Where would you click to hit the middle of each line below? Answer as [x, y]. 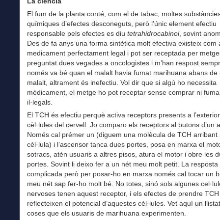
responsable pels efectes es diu [77, 34]
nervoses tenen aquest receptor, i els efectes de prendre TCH [123, 194]
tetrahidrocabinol [153, 34]
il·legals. [40, 102]
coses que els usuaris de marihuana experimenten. [107, 213]
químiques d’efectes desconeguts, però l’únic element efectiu [122, 24]
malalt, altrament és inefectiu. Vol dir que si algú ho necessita [122, 83]
